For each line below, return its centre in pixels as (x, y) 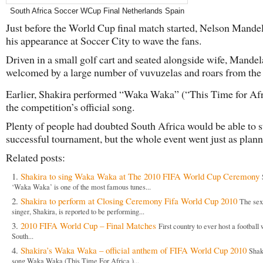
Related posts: (36, 157)
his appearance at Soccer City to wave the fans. (104, 41)
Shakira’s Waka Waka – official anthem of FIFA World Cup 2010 (134, 250)
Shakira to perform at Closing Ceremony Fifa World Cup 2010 (129, 201)
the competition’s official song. (70, 107)
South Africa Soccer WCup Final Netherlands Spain (97, 11)
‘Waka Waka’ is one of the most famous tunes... (81, 188)
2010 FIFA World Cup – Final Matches (88, 225)
